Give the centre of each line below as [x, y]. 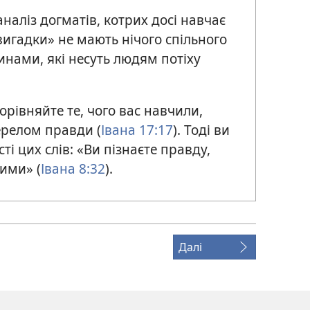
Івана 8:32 [73, 169]
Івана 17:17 [137, 130]
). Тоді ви [201, 130]
